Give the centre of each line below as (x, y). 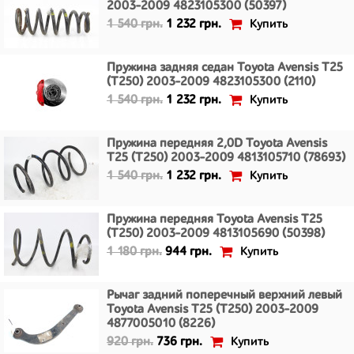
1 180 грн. (134, 252)
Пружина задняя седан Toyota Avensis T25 (225, 68)
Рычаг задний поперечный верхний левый (224, 296)
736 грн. (179, 342)
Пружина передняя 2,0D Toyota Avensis (217, 144)
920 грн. (130, 342)
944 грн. (188, 252)
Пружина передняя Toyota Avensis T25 (215, 220)
